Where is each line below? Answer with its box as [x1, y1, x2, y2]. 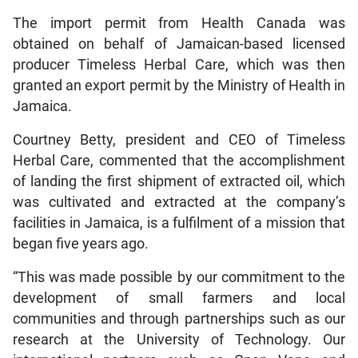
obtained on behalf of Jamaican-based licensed [12, 35, 346, 52]
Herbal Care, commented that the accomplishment [12, 152, 346, 169]
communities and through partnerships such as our [12, 310, 346, 327]
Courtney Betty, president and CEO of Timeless [12, 131, 346, 148]
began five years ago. [12, 235, 149, 252]
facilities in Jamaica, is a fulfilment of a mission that [12, 214, 346, 231]
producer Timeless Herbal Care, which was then [12, 56, 346, 73]
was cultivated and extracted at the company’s [12, 193, 346, 210]
